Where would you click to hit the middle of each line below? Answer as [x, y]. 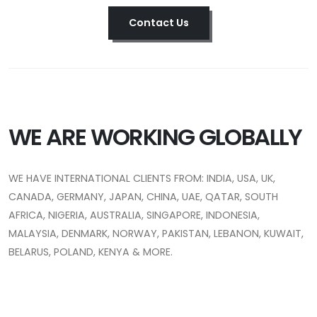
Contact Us [158, 22]
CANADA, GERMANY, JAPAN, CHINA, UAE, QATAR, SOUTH [143, 196]
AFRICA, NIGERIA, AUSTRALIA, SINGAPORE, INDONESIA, [134, 215]
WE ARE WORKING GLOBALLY [155, 137]
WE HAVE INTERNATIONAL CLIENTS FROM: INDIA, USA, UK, [142, 178]
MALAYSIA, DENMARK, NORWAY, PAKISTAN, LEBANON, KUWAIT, [156, 233]
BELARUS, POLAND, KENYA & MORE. [91, 252]
